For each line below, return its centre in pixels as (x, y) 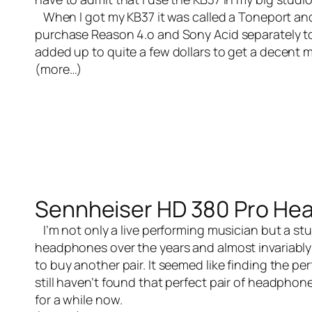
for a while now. (79, 299)
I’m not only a (78, 230)
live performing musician (191, 230)
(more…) (59, 69)
